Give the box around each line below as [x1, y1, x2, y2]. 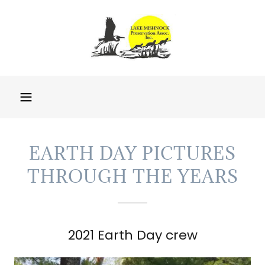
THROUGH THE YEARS [27, 165, 238, 188]
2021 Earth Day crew [67, 226, 198, 244]
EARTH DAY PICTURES [29, 142, 236, 164]
